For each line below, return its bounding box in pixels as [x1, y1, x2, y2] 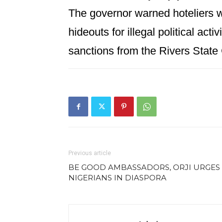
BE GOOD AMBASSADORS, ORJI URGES [68, 163, 220, 172]
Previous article [68, 150, 111, 157]
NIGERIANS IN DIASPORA [68, 173, 166, 182]
